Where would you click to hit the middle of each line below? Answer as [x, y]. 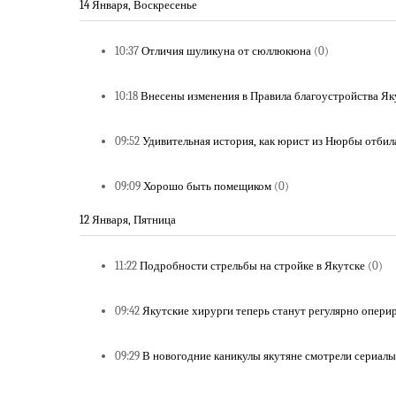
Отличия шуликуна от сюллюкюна [226, 51]
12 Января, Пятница [128, 220]
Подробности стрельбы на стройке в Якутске [252, 266]
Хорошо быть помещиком [207, 186]
